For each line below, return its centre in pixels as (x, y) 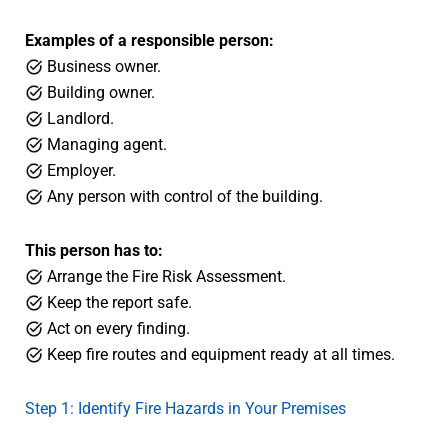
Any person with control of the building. (183, 196)
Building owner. (99, 92)
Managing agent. (105, 144)
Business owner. (102, 66)
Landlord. (78, 118)
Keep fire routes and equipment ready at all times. (219, 354)
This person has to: (94, 250)
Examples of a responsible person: (149, 40)
